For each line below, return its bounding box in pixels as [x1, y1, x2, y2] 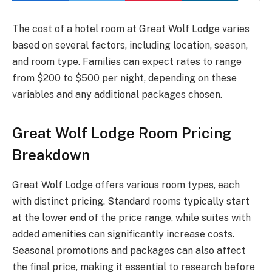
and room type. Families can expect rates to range [12, 56, 242, 67]
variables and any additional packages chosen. [12, 89, 222, 100]
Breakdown [12, 146, 90, 164]
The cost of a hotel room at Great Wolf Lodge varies [12, 23, 250, 35]
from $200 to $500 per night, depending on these [12, 72, 237, 84]
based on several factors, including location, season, [12, 39, 248, 51]
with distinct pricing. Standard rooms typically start [12, 195, 250, 208]
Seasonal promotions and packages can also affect [12, 245, 246, 257]
